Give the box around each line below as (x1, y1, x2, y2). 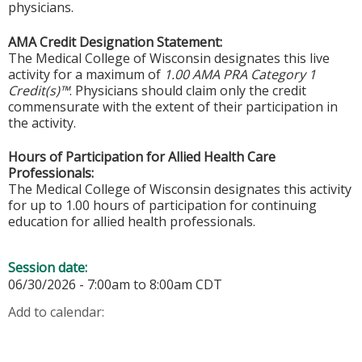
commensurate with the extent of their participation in (8, 97, 338, 116)
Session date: (8, 258, 90, 276)
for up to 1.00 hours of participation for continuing (8, 196, 317, 215)
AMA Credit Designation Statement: (8, 32, 222, 51)
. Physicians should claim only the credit (69, 81, 306, 99)
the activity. (8, 113, 76, 132)
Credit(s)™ (8, 81, 69, 99)
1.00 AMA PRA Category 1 (164, 65, 316, 83)
